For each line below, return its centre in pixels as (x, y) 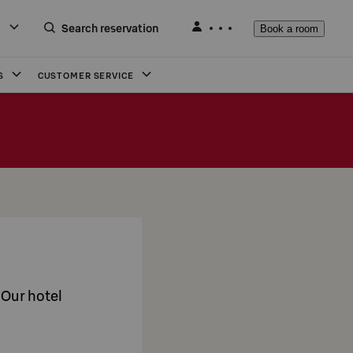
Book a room (289, 28)
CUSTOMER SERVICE (85, 75)
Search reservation (110, 28)
